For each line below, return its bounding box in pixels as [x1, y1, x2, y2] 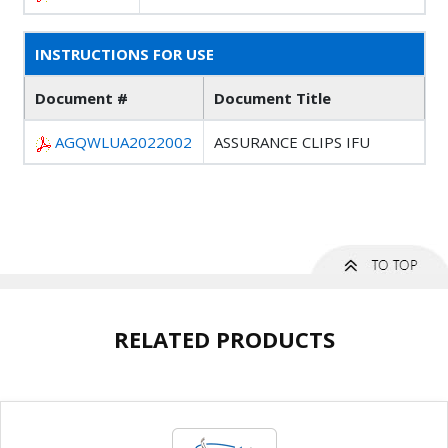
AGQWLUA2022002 [55, 132, 192, 153]
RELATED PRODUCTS [113, 324, 335, 355]
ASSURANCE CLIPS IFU [214, 132, 370, 153]
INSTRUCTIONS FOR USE [35, 44, 214, 65]
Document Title [214, 88, 331, 109]
